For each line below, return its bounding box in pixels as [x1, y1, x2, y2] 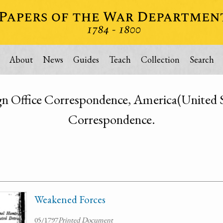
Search [189, 54, 214, 65]
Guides [73, 54, 99, 65]
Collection [140, 54, 180, 65]
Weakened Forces [34, 193, 106, 206]
